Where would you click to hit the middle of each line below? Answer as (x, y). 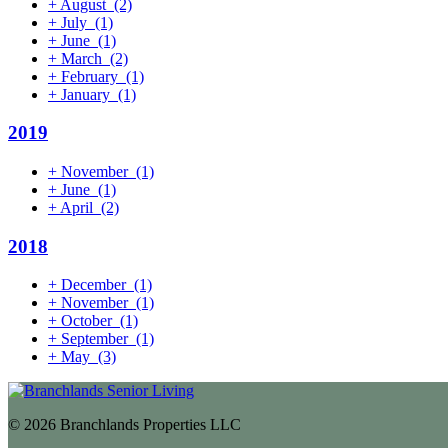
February (89, 76)
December (93, 285)
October (86, 321)
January (85, 94)
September (94, 339)
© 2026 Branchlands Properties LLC (124, 425)
